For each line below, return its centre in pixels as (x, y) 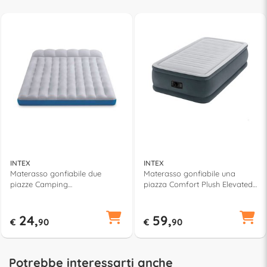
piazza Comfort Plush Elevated (198, 184)
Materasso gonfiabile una (190, 173)
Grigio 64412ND (171, 205)
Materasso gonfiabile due (56, 173)
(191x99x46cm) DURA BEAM (192, 195)
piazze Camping (39, 184)
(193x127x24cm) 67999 (49, 195)
